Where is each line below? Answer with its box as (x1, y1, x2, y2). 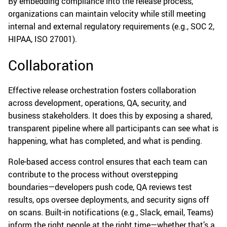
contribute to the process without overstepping (8, 169, 178, 180)
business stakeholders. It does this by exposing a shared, (8, 110, 212, 122)
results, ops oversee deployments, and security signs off (8, 194, 209, 206)
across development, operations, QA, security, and (8, 97, 186, 109)
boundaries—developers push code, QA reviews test (8, 181, 192, 193)
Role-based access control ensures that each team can (8, 156, 207, 168)
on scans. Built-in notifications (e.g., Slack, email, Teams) (8, 207, 213, 218)
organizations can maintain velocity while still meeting (8, 8, 206, 20)
